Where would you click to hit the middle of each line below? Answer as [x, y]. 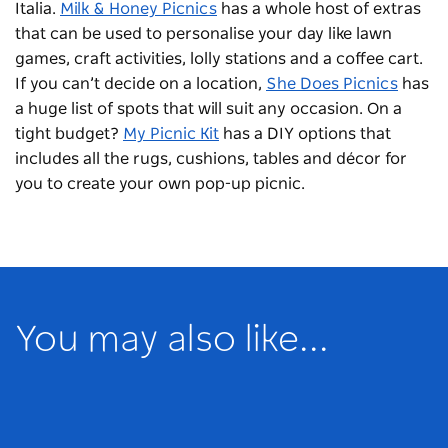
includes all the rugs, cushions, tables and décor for [211, 158]
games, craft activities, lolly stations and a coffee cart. [219, 58]
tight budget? [69, 133]
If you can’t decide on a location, [140, 83]
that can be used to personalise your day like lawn [203, 33]
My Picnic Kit [171, 133]
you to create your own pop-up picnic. [162, 183]
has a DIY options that [305, 133]
